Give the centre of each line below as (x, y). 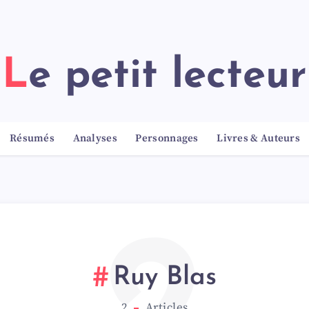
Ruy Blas (165, 278)
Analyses (95, 138)
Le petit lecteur (168, 77)
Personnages (167, 138)
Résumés (32, 138)
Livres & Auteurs (259, 138)
